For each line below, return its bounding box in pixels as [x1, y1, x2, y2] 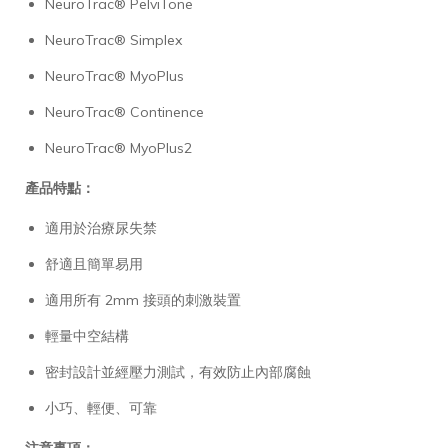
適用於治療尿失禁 [45, 218, 157, 237]
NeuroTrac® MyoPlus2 [45, 138, 192, 157]
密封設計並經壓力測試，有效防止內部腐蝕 [45, 362, 311, 381]
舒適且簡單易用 [45, 254, 143, 273]
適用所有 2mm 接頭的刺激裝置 [45, 290, 241, 309]
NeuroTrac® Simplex [45, 30, 182, 49]
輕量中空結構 [45, 326, 129, 345]
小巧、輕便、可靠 [45, 398, 157, 417]
